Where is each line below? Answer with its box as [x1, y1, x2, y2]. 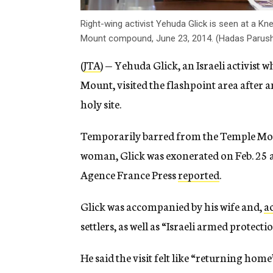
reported [178, 166, 219, 183]
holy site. [80, 96, 121, 112]
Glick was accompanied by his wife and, [80, 198, 264, 214]
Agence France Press [80, 166, 178, 183]
